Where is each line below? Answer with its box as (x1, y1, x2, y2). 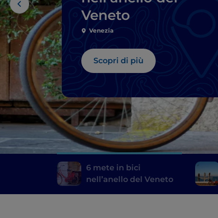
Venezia (89, 26, 113, 34)
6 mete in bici (86, 163, 141, 172)
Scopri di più (93, 55, 144, 65)
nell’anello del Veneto (86, 174, 173, 184)
